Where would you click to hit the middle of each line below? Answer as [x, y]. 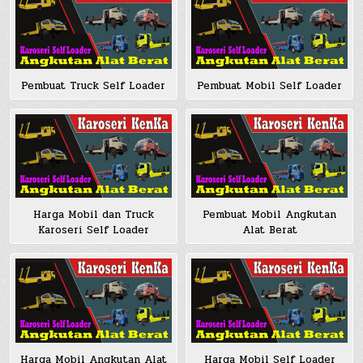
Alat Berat [269, 231]
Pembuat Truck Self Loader [94, 86]
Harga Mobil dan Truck [93, 215]
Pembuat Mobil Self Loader [269, 86]
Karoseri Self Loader [93, 231]
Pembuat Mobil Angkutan [269, 215]
